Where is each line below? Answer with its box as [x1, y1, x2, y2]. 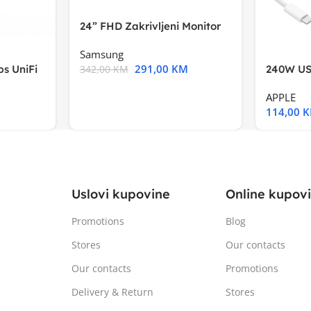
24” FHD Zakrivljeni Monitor [79, 19, 221, 33]
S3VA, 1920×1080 [79, 33, 164, 47]
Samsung [79, 47, 124, 61]
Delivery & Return [72, 285, 154, 299]
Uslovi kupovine [72, 185, 171, 202]
